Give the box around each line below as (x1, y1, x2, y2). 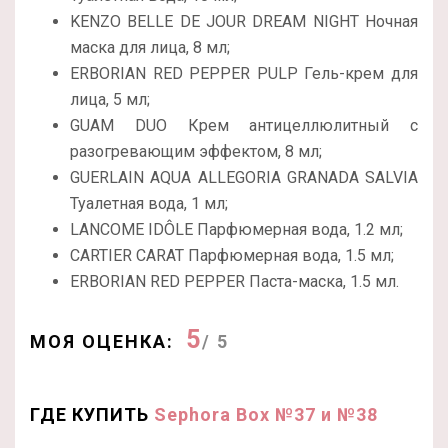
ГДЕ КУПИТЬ (30, 403, 154, 425)
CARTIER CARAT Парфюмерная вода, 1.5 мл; (70, 245, 394, 265)
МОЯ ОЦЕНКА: (30, 330, 174, 352)
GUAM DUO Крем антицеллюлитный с (70, 115, 418, 135)
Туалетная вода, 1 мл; (70, 193, 228, 213)
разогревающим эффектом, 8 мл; (70, 141, 322, 161)
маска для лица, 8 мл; (70, 37, 230, 57)
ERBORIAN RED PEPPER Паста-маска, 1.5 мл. (70, 271, 399, 291)
